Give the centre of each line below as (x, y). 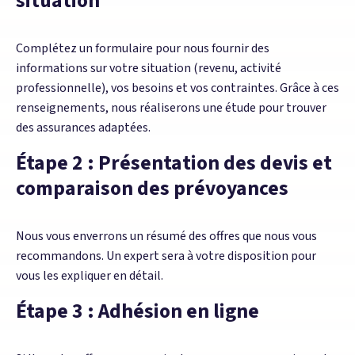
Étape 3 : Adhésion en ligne (137, 311)
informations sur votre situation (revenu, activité (149, 68)
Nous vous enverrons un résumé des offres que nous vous (166, 236)
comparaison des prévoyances (152, 188)
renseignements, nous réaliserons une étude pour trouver (171, 107)
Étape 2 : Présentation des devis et (174, 163)
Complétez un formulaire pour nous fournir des (143, 48)
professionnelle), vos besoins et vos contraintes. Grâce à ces (177, 88)
